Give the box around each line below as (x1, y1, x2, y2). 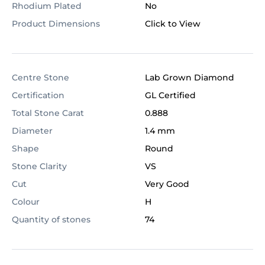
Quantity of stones (12, 214, 91, 225)
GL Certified (145, 90, 196, 101)
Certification (12, 90, 64, 101)
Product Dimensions (12, 18, 100, 29)
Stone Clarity (12, 161, 67, 172)
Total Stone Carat (12, 108, 84, 118)
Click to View (145, 18, 201, 29)
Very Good (145, 179, 189, 189)
